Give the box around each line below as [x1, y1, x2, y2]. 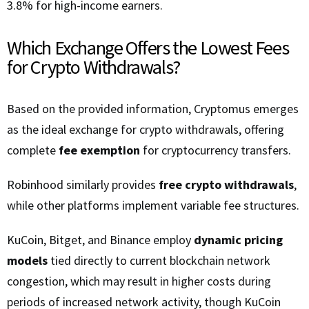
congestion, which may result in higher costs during [7, 273, 271, 290]
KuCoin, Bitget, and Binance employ [7, 232, 194, 248]
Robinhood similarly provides [7, 177, 159, 193]
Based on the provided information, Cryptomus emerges [7, 101, 299, 117]
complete [7, 142, 59, 159]
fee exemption [59, 142, 140, 159]
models [7, 252, 48, 269]
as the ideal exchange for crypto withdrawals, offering [7, 121, 284, 138]
